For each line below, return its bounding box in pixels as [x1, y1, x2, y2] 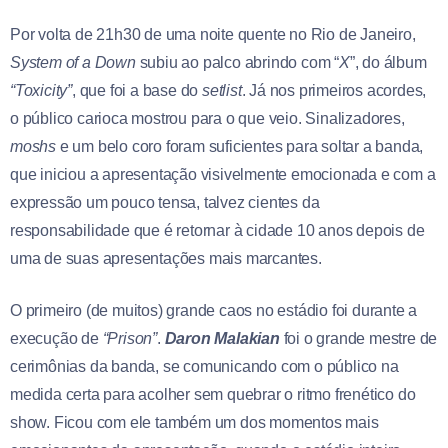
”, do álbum [349, 53, 427, 71]
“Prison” [102, 329, 158, 347]
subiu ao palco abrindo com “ [135, 53, 340, 71]
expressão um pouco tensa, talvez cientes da [10, 193, 320, 211]
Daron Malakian [164, 329, 280, 347]
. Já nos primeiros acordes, [241, 81, 427, 99]
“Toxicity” [10, 81, 72, 99]
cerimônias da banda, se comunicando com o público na [10, 357, 399, 375]
